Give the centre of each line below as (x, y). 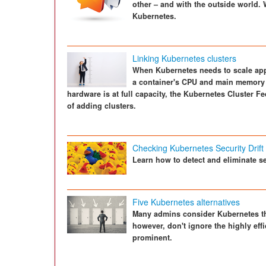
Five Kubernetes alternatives (186, 202)
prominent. (152, 237)
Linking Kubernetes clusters (184, 58)
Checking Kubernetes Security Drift (198, 148)
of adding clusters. (102, 105)
